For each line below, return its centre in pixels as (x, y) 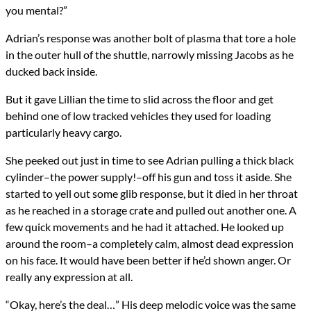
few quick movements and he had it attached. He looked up (145, 227)
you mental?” (36, 10)
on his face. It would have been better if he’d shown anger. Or (148, 260)
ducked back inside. (51, 72)
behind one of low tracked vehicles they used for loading (138, 116)
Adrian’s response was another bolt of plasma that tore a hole (151, 38)
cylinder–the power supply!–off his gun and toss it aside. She (149, 177)
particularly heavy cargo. (64, 133)
